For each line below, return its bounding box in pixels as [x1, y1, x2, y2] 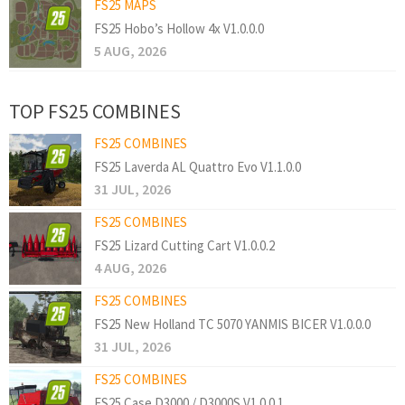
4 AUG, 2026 [94, 259, 166, 278]
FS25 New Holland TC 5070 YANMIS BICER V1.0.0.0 [94, 316, 371, 334]
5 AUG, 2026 [94, 42, 166, 61]
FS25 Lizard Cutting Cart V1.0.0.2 [94, 237, 275, 255]
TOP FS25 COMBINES [9, 99, 181, 125]
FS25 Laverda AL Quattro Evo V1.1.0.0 [94, 158, 301, 176]
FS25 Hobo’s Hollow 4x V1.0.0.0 [94, 20, 264, 38]
